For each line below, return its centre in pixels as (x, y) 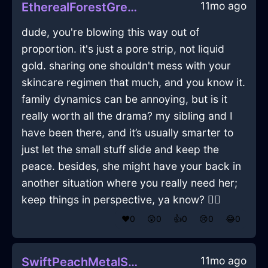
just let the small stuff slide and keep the (120, 150)
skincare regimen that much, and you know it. (133, 83)
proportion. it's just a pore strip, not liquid (123, 49)
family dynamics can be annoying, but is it (124, 99)
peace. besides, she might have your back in (131, 166)
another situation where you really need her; (130, 183)
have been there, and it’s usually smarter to (127, 133)
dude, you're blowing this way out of (110, 32)
